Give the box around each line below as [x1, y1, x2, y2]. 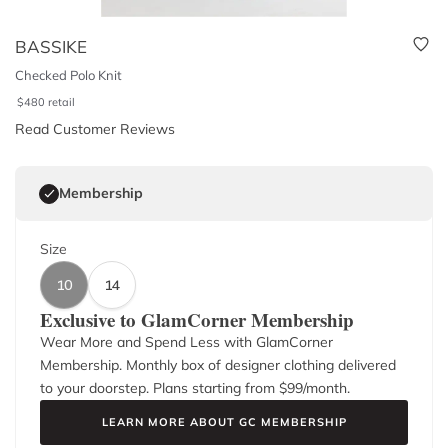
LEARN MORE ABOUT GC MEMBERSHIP [101, 415, 347, 429]
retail [48, 95, 76, 109]
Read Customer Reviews [15, 120, 175, 138]
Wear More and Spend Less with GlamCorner [40, 333, 333, 351]
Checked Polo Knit [15, 67, 122, 83]
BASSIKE [15, 36, 87, 57]
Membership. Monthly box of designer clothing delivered [40, 356, 396, 374]
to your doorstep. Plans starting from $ [40, 379, 287, 397]
